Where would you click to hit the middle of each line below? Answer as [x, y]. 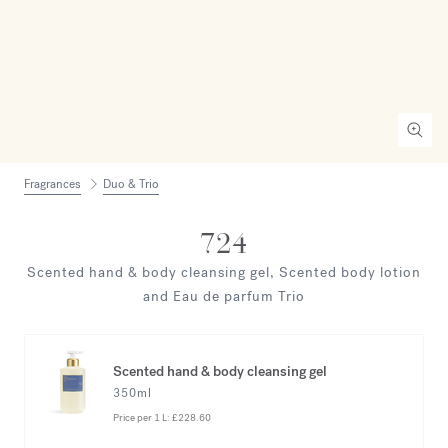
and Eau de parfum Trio [224, 296]
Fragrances [52, 183]
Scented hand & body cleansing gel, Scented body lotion [224, 272]
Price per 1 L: [142, 417]
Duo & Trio [131, 183]
